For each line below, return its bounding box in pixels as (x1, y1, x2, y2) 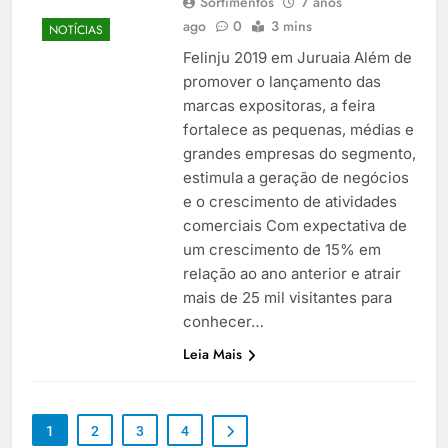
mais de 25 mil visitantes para (182, 287, 392, 307)
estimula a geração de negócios (182, 167, 409, 187)
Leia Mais (182, 343, 242, 364)
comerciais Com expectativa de (182, 215, 407, 235)
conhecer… (182, 311, 264, 331)
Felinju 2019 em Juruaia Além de (182, 47, 412, 67)
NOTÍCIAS (49, 21, 103, 40)
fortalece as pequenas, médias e (182, 119, 414, 139)
